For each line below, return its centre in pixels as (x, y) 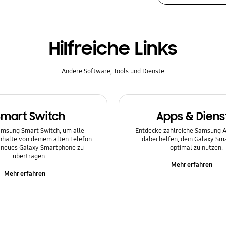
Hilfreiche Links (113, 49)
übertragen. (30, 157)
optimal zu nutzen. (196, 148)
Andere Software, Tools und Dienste (113, 71)
